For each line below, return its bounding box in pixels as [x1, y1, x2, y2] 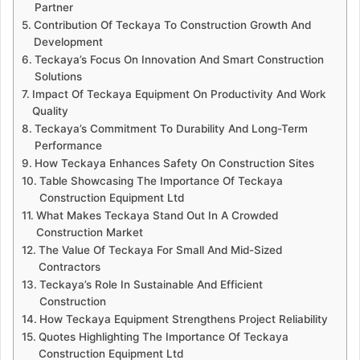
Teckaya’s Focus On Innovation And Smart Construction [34, 52, 324, 66]
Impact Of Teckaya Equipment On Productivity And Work [31, 87, 326, 100]
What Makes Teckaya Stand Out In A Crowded [35, 208, 278, 222]
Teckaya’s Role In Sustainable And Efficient [39, 277, 263, 291]
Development [33, 35, 103, 48]
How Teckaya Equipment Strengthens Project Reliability [39, 312, 328, 325]
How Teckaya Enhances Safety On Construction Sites [34, 156, 314, 170]
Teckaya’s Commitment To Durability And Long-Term [34, 121, 308, 135]
